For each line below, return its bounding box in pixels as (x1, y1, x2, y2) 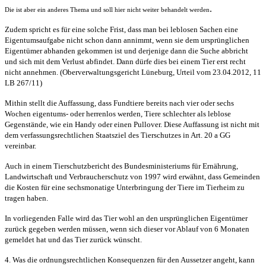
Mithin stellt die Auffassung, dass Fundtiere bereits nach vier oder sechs (5, 98, 234, 107)
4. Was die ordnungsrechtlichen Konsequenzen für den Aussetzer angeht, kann (5, 255, 255, 264)
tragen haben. (5, 193, 48, 202)
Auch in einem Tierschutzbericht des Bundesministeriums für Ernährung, (5, 161, 238, 170)
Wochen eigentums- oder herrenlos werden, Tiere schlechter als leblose (5, 109, 231, 118)
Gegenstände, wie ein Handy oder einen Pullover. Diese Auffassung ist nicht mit (5, 119, 259, 129)
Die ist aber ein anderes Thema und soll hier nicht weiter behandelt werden (5, 6, 210, 13)
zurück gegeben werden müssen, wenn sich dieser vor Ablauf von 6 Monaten (5, 224, 249, 233)
